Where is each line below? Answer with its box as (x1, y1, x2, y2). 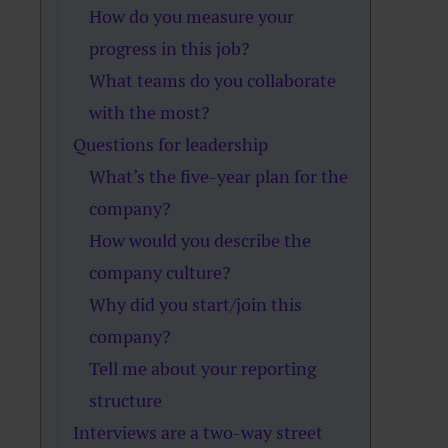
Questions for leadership (73, 133, 269, 156)
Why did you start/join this (89, 293, 303, 316)
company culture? (89, 261, 232, 284)
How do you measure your (89, 5, 295, 28)
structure (89, 389, 163, 412)
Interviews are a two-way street (73, 421, 324, 444)
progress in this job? (89, 37, 251, 60)
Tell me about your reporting (89, 357, 317, 380)
